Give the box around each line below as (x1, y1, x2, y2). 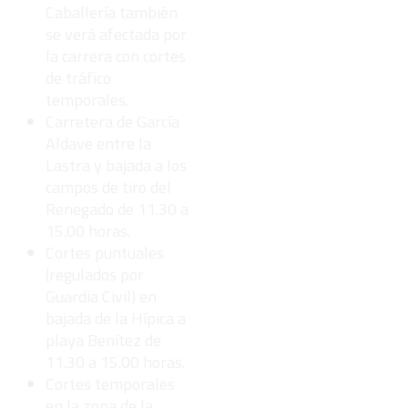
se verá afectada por (46, 22, 187, 47)
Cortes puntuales (46, 240, 164, 266)
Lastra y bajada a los (46, 153, 187, 178)
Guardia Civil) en (46, 284, 157, 310)
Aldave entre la (46, 131, 151, 157)
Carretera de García (46, 109, 179, 135)
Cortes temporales (46, 372, 175, 397)
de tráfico (46, 66, 111, 91)
